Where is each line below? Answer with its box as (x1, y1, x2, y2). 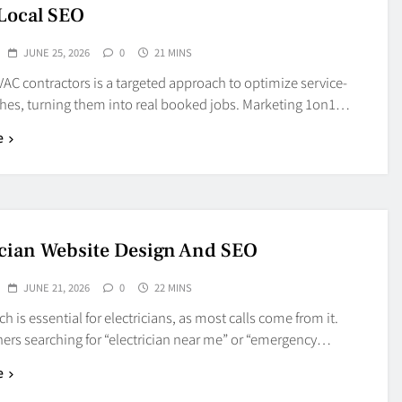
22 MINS (153, 279, 192, 294)
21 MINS (153, 44, 192, 59)
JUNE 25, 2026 (22, 44, 90, 59)
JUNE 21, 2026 (22, 279, 90, 294)
